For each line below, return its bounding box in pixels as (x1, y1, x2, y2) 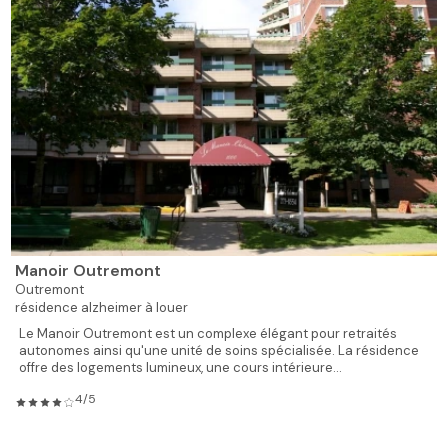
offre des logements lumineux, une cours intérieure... (19, 359, 343, 377)
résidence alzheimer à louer (15, 299, 189, 317)
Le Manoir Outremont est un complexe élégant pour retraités (19, 325, 398, 343)
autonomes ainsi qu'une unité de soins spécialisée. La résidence (19, 342, 420, 360)
